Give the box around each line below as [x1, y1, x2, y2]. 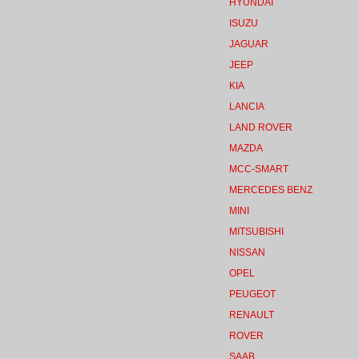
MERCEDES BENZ [229, 184, 313, 196]
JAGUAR [229, 38, 268, 50]
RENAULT [229, 309, 274, 321]
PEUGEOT [229, 288, 276, 300]
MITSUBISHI [229, 226, 284, 237]
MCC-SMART [229, 163, 288, 175]
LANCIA [229, 101, 264, 112]
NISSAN [229, 247, 265, 258]
